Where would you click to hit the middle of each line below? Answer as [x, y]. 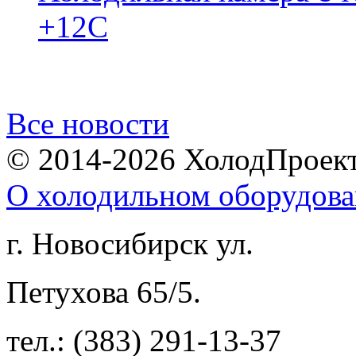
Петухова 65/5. [104, 292]
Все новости [88, 123]
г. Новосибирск [111, 243]
